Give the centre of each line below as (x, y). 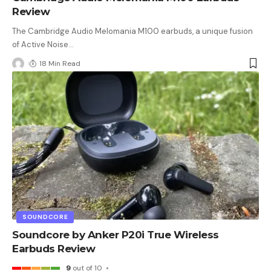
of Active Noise (40, 45)
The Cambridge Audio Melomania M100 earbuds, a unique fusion (132, 31)
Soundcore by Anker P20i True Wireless (116, 235)
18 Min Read (60, 64)
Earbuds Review (54, 249)
